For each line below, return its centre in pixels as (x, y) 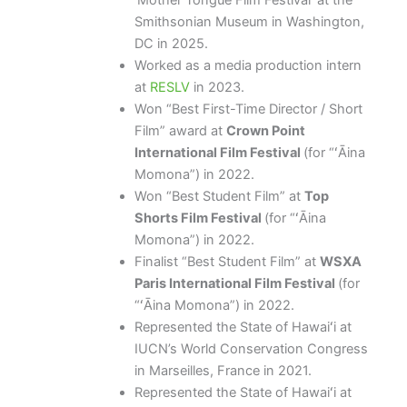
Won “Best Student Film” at (219, 197)
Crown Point (265, 131)
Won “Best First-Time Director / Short (248, 109)
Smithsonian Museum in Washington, (249, 22)
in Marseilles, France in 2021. (223, 371)
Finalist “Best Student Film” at (227, 262)
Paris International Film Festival (236, 284)
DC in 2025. (171, 44)
